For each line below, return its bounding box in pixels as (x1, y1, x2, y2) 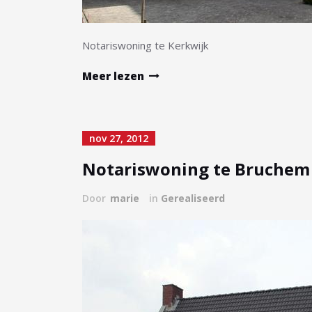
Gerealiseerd (161, 192, 225, 205)
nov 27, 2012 (89, 132, 148, 145)
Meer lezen (82, 69, 144, 83)
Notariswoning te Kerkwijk (82, 38, 208, 52)
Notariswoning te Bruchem (82, 157, 310, 180)
